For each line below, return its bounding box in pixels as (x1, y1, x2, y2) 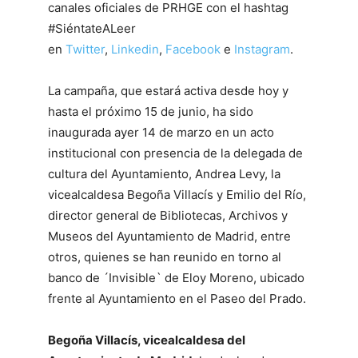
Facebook (165, 42, 221, 57)
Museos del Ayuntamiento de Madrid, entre (48, 229, 291, 244)
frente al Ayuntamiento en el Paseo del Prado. (48, 291, 306, 306)
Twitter (66, 42, 105, 57)
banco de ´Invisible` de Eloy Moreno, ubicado (48, 270, 304, 285)
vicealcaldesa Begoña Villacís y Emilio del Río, (48, 187, 306, 202)
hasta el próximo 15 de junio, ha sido (48, 104, 253, 119)
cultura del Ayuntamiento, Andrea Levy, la (48, 166, 280, 181)
